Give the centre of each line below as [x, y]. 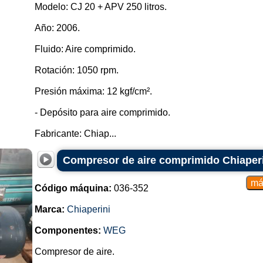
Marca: [49, 209]
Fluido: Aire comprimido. [85, 49]
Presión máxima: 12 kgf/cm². [93, 91]
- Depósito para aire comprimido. [102, 112]
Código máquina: [73, 188]
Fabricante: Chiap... [75, 134]
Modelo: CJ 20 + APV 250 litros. [100, 7]
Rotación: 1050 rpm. [76, 70]
